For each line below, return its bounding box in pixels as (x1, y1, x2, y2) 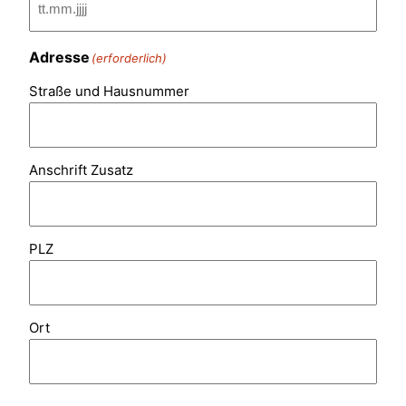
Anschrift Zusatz (29, 161, 133, 179)
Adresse (29, 48, 90, 67)
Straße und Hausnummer (29, 82, 189, 101)
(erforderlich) (92, 51, 167, 66)
